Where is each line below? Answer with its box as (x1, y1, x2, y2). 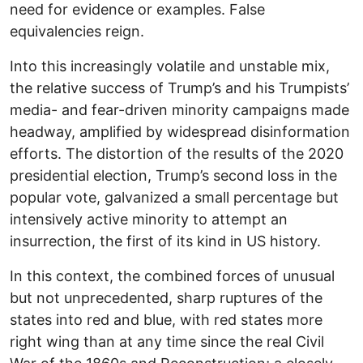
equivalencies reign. (10, 22, 144, 40)
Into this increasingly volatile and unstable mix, (10, 57, 330, 75)
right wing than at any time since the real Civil (10, 332, 324, 350)
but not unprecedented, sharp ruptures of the (10, 288, 322, 306)
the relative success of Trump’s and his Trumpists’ (10, 79, 349, 96)
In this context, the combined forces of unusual (10, 267, 335, 284)
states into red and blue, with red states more (10, 310, 322, 328)
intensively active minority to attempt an (10, 210, 288, 228)
